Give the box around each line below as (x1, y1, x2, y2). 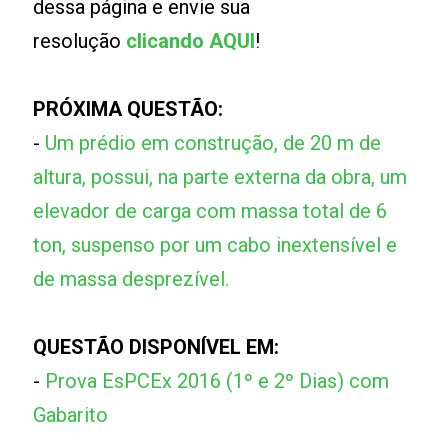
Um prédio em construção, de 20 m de (45, 131, 382, 156)
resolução (33, 29, 127, 54)
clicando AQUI (126, 29, 256, 54)
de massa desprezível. (33, 267, 230, 292)
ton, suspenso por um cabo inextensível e (33, 233, 398, 258)
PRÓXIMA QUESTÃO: (33, 97, 224, 122)
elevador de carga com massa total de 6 (33, 199, 388, 224)
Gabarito (33, 403, 109, 428)
